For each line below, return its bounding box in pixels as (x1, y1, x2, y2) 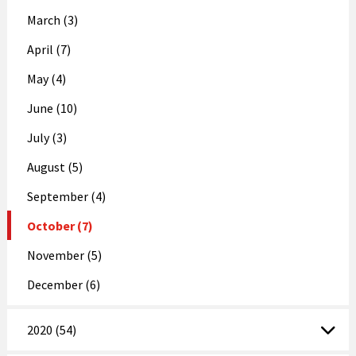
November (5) (26, 246, 102, 263)
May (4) (26, 70, 66, 87)
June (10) (26, 99, 77, 116)
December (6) (26, 276, 100, 292)
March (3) (26, 11, 78, 28)
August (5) (26, 158, 83, 175)
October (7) (26, 217, 93, 234)
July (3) (26, 129, 67, 145)
